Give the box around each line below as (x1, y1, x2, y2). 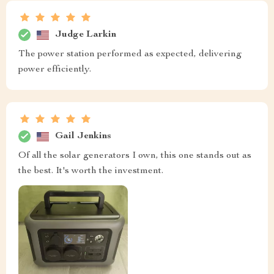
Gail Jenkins (55, 131, 111, 141)
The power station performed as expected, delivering (18, 50, 242, 60)
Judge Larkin (55, 29, 116, 40)
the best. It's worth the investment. (18, 166, 163, 177)
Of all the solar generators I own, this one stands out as (18, 151, 251, 161)
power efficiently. (18, 65, 91, 75)
